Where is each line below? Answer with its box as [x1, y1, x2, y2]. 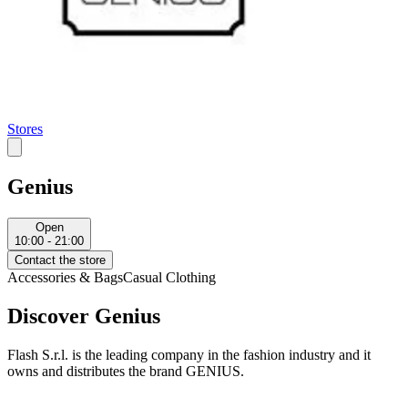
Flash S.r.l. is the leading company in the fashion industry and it [7, 346, 371, 362]
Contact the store [15, 253, 106, 268]
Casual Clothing [123, 270, 216, 286]
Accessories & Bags [7, 270, 123, 286]
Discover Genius [7, 304, 160, 329]
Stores [7, 121, 43, 138]
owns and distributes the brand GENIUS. [7, 362, 244, 379]
